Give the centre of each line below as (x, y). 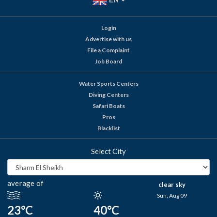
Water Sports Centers (108, 84)
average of (25, 183)
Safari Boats (108, 106)
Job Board (108, 62)
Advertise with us (108, 39)
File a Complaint (108, 50)
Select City (108, 151)
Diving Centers (108, 95)
